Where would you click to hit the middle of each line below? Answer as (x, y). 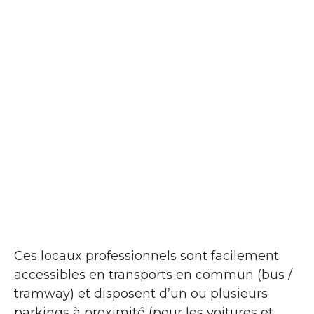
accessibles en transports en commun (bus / (153, 274)
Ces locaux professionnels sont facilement (146, 255)
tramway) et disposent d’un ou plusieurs (141, 293)
